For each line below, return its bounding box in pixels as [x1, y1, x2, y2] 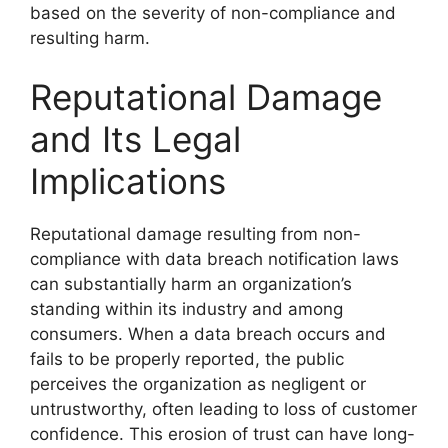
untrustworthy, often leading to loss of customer [30, 399, 417, 419]
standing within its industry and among [30, 299, 343, 319]
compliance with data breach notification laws [30, 249, 399, 269]
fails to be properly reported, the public [30, 349, 344, 369]
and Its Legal [30, 118, 241, 160]
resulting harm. [30, 27, 150, 48]
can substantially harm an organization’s [30, 274, 352, 294]
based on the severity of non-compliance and [30, 2, 396, 23]
